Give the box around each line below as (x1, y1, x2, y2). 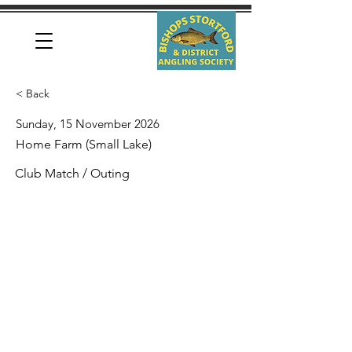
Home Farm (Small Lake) (16, 137, 152, 152)
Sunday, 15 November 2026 (16, 116, 159, 131)
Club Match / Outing (15, 166, 130, 181)
